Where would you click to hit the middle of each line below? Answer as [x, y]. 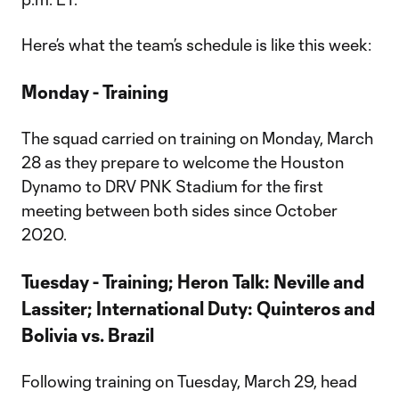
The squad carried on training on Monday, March [197, 138]
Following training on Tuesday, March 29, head [189, 381]
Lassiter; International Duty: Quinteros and [198, 308]
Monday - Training [95, 92]
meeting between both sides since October [179, 210]
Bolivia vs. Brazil [88, 335]
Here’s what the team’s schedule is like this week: [196, 45]
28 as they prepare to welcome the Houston [183, 162]
